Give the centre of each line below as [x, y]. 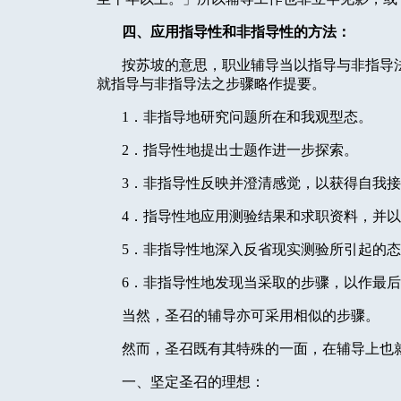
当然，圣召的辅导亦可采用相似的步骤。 [251, 316]
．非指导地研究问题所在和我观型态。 [251, 117]
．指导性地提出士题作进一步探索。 [243, 150]
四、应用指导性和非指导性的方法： [237, 32]
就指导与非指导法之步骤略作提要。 [211, 84]
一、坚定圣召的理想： [193, 382]
